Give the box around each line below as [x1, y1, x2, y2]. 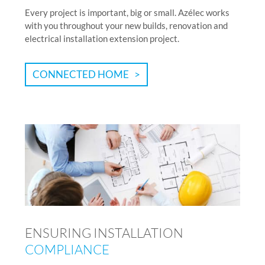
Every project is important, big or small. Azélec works [25, 7, 230, 18]
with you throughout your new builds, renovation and [25, 20, 228, 31]
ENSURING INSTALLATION [25, 224, 183, 241]
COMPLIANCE [25, 241, 109, 257]
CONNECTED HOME [32, 67, 129, 80]
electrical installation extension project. [25, 33, 179, 44]
